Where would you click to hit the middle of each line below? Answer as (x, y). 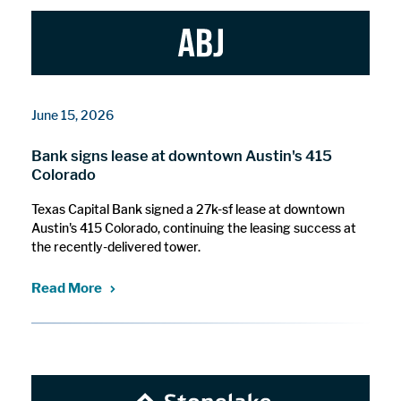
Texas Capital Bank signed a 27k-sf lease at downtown (188, 209)
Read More (67, 287)
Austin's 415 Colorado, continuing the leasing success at (194, 227)
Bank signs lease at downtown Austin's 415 (182, 156)
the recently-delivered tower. (116, 246)
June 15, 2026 (73, 115)
